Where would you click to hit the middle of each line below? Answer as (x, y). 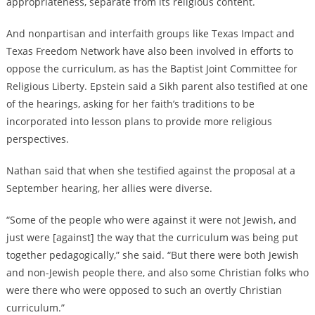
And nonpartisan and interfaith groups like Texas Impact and (150, 34)
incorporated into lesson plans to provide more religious (139, 122)
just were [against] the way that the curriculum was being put (152, 238)
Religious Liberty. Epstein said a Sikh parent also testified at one (157, 86)
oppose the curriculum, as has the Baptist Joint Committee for (152, 69)
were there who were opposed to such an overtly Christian (144, 290)
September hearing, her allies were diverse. (109, 188)
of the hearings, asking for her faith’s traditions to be (130, 104)
